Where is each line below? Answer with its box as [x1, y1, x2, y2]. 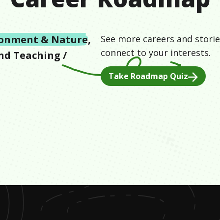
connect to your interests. [101, 47, 211, 58]
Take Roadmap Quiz [109, 71, 188, 82]
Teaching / [13, 49, 67, 62]
